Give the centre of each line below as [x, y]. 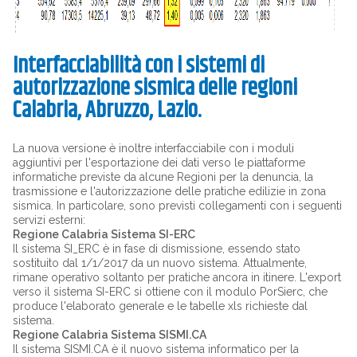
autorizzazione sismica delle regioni [155, 88]
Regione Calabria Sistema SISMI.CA [109, 334]
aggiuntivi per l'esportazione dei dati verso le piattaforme [159, 162]
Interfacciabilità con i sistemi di [138, 66]
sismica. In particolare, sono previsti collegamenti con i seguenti [177, 205]
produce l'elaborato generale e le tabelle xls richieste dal [160, 306]
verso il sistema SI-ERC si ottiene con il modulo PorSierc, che [170, 291]
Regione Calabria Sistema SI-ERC [104, 234]
